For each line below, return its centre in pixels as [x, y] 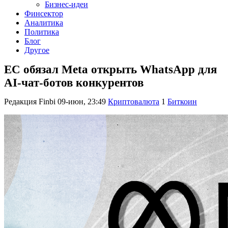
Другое [37, 50]
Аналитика [44, 23]
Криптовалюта [134, 102]
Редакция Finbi [30, 102]
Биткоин [182, 102]
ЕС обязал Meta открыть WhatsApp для [110, 69]
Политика [42, 32]
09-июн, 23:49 [82, 102]
